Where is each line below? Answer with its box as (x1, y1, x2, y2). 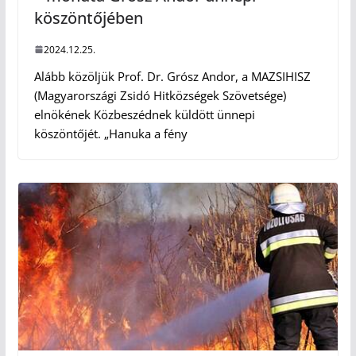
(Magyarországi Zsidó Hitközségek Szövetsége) (33, 87, 286, 103)
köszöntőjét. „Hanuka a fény (33, 125, 188, 141)
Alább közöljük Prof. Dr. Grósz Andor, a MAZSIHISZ (33, 68, 311, 84)
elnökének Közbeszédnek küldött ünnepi (33, 106, 255, 122)
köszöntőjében (33, 6, 143, 29)
